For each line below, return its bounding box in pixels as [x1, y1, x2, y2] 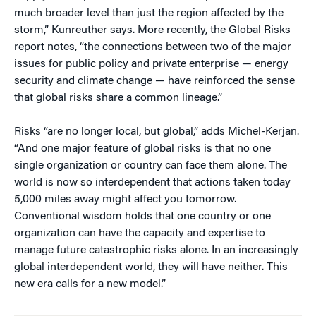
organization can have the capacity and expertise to [14, 228, 265, 239]
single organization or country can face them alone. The [14, 160, 287, 171]
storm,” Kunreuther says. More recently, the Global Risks [14, 25, 291, 36]
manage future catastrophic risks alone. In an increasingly [14, 245, 298, 256]
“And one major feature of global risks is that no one [14, 143, 271, 154]
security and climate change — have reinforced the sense [14, 75, 295, 87]
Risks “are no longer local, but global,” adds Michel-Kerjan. [14, 126, 299, 138]
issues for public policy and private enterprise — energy [14, 59, 288, 70]
